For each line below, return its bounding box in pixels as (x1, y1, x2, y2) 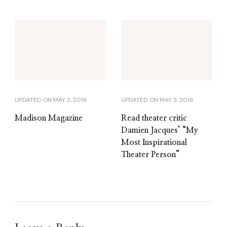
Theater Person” (121, 150, 179, 159)
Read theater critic (121, 114, 187, 123)
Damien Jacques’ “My (121, 126, 198, 135)
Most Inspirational (121, 138, 187, 147)
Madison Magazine (15, 114, 83, 123)
